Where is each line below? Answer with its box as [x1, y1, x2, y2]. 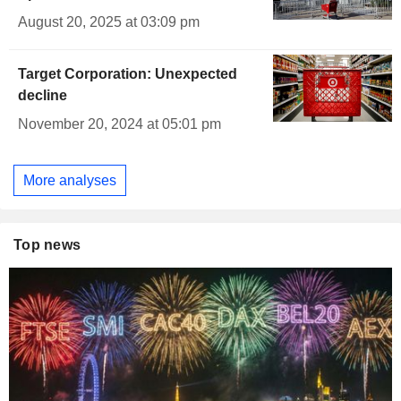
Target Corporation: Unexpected [18, 66, 237, 82]
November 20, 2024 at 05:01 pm [18, 116, 221, 132]
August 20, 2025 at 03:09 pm [18, 14, 200, 30]
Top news [13, 237, 81, 253]
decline [18, 88, 67, 104]
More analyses [23, 172, 116, 188]
